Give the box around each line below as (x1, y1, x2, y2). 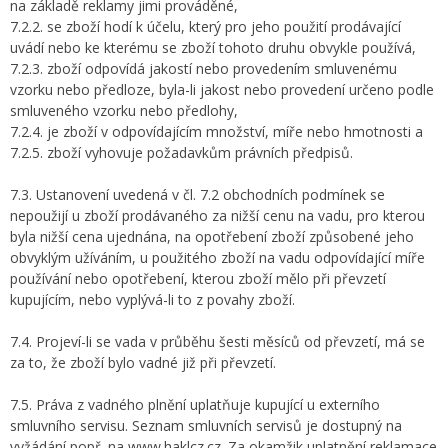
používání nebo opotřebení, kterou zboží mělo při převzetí (10, 269, 386, 288)
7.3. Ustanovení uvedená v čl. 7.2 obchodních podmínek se (10, 185, 385, 204)
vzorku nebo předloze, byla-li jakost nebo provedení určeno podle (10, 80, 434, 99)
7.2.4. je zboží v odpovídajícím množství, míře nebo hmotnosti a (10, 122, 423, 141)
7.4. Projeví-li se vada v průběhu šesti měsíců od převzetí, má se (10, 332, 425, 351)
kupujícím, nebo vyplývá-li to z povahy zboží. (10, 290, 295, 309)
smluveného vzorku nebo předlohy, (10, 101, 238, 120)
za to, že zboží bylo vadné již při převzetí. (10, 353, 276, 372)
